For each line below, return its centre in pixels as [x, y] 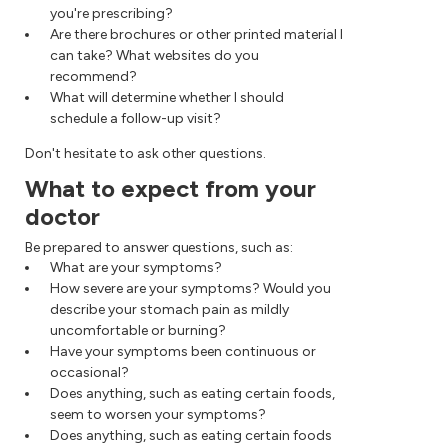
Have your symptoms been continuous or [183, 351]
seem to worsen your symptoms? [158, 414]
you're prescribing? [111, 13]
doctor [62, 216]
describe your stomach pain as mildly [169, 309]
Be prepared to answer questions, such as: [159, 247]
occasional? [89, 372]
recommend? [93, 76]
